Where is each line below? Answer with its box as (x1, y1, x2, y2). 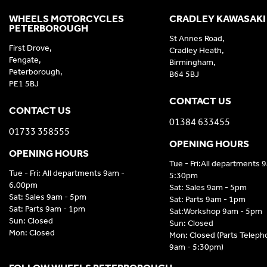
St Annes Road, (169, 33, 225, 44)
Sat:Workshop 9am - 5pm (169, 206, 262, 217)
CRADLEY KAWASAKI (169, 13, 266, 25)
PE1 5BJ (9, 79, 39, 89)
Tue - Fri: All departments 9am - (9, 168, 125, 179)
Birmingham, (169, 57, 216, 68)
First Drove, (9, 43, 52, 54)
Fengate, (9, 55, 41, 66)
